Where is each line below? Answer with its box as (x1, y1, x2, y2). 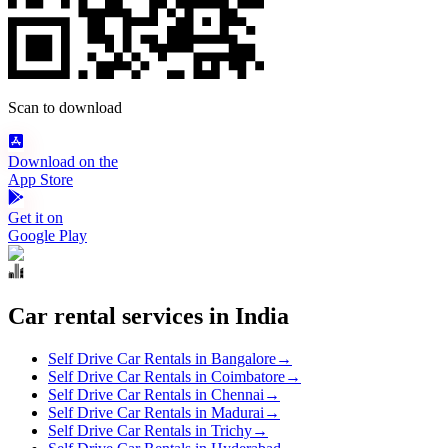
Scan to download (8, 99, 122, 117)
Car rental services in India (8, 303, 289, 330)
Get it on (8, 209, 63, 227)
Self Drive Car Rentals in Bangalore (48, 350, 276, 368)
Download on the (8, 153, 118, 171)
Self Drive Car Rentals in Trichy (48, 422, 252, 440)
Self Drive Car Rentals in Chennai (48, 386, 264, 404)
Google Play (8, 227, 87, 245)
